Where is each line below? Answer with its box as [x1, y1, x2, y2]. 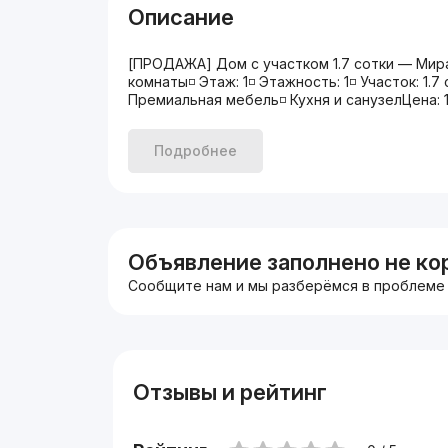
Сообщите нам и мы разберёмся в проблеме [128, 277, 446, 294]
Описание [128, 4, 235, 30]
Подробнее [154, 142, 238, 159]
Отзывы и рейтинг [132, 379, 327, 405]
